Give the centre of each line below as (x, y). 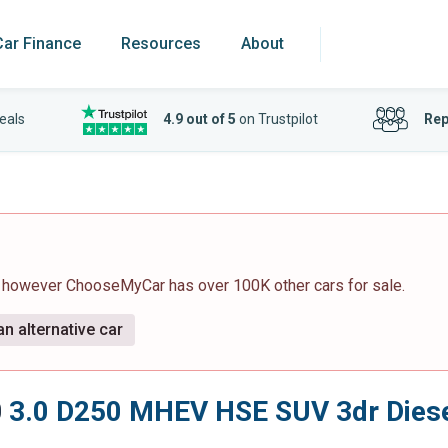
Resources (161, 43)
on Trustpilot (276, 119)
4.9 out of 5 (199, 119)
